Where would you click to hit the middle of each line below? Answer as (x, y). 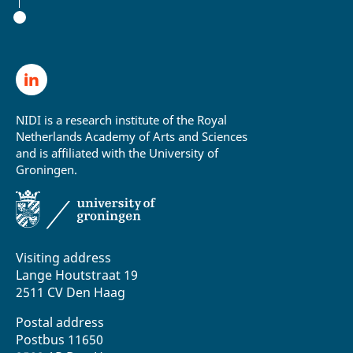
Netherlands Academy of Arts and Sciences (132, 137)
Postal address (60, 322)
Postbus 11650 (59, 339)
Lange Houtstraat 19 (77, 275)
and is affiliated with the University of (117, 153)
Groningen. (46, 170)
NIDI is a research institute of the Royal (121, 120)
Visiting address (63, 257)
